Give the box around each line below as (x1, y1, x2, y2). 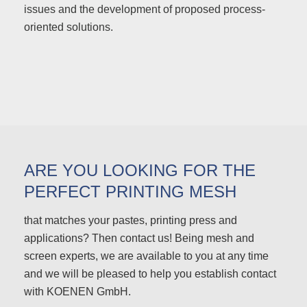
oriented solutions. (24, 21, 113, 33)
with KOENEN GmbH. (24, 286, 131, 297)
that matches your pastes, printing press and (24, 214, 237, 226)
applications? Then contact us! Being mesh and (24, 232, 254, 244)
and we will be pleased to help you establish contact (24, 268, 276, 280)
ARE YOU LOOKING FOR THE (24, 161, 256, 180)
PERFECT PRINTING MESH (24, 182, 236, 201)
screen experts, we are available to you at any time (24, 250, 269, 262)
